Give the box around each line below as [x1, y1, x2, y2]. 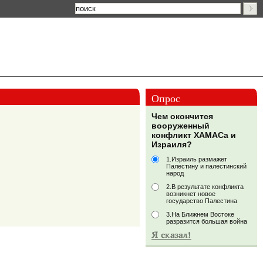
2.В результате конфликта [166, 183, 244, 191]
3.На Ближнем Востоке [166, 211, 234, 218]
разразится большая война [166, 218, 247, 225]
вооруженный [151, 121, 210, 131]
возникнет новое [166, 190, 215, 198]
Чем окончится [151, 112, 213, 122]
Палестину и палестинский [166, 163, 247, 170]
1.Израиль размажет [166, 156, 227, 163]
